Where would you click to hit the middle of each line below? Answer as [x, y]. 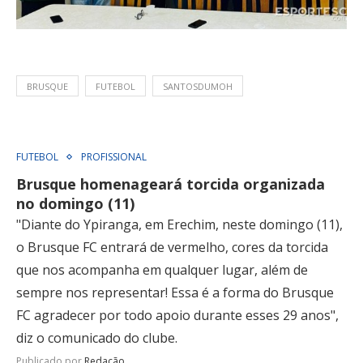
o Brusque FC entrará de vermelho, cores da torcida [172, 248]
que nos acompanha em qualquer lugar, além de [162, 270]
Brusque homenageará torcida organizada [171, 184]
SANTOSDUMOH [198, 87]
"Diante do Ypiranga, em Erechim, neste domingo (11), [179, 225]
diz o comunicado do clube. [97, 338]
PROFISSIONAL [114, 157]
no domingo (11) [75, 204]
